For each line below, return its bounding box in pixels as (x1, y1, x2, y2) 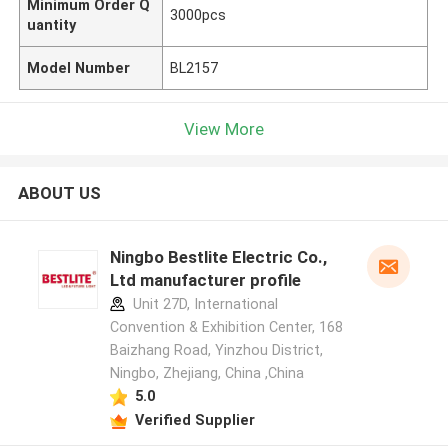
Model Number (27, 59, 131, 76)
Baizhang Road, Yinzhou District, (109, 342, 323, 359)
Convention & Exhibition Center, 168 (109, 319, 343, 336)
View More (184, 118, 264, 139)
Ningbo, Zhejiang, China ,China (109, 365, 304, 382)
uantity (27, 16, 77, 33)
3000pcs (170, 6, 227, 23)
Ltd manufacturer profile (109, 270, 301, 291)
